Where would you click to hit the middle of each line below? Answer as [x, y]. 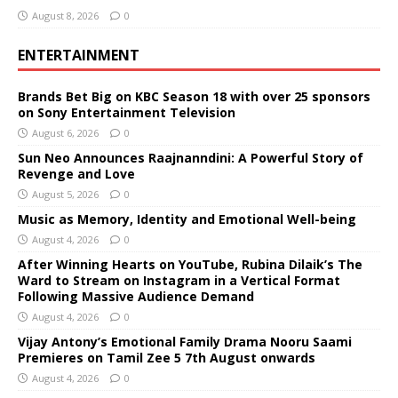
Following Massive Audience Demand [136, 296]
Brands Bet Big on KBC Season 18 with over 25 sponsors [194, 96]
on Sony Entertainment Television [127, 112]
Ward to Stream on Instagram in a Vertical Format [179, 280]
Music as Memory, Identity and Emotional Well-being [187, 219]
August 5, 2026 [65, 194]
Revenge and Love [76, 173]
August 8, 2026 [65, 15]
